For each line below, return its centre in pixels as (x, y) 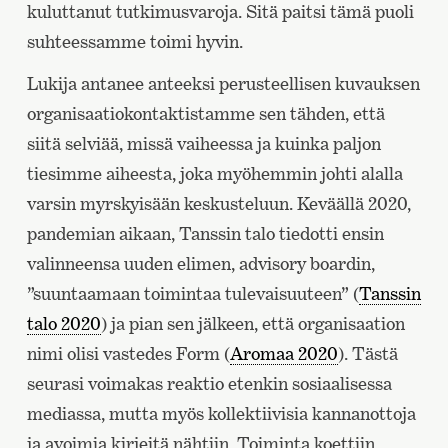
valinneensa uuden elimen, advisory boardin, (200, 264)
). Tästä (367, 354)
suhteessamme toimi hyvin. (134, 42)
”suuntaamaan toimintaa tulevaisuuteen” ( (192, 294)
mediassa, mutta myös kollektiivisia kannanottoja (221, 414)
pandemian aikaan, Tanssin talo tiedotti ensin (205, 234)
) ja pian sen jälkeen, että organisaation (252, 324)
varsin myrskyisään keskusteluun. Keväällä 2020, (218, 204)
